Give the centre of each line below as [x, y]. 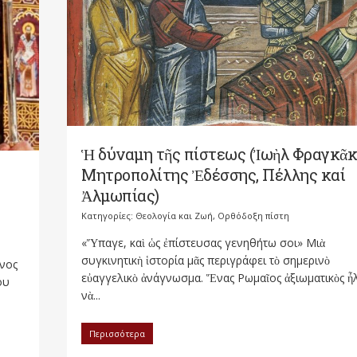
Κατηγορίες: [108, 216]
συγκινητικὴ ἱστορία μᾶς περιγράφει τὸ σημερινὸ [206, 261]
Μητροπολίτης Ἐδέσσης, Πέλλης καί [213, 175]
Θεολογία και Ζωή [174, 216]
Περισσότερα [117, 334]
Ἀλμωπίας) [120, 196]
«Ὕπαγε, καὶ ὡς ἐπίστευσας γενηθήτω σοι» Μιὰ [203, 243]
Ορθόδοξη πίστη [253, 216]
